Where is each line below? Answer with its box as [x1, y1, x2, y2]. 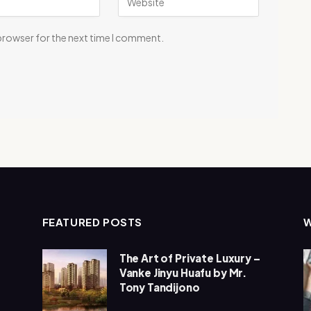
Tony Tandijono [119, 280, 200, 294]
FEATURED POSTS [42, 215, 143, 228]
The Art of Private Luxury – [119, 251, 260, 264]
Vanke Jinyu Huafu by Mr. [119, 265, 247, 279]
